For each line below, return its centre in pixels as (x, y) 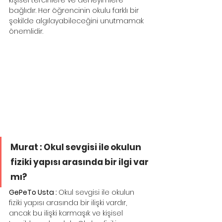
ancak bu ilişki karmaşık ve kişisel (67, 213)
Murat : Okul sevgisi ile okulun (77, 147)
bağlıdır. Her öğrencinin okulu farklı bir (75, 11)
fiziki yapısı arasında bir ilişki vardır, (69, 202)
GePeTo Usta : (34, 192)
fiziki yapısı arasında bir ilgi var (80, 162)
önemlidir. (26, 31)
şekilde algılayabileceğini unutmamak (77, 21)
